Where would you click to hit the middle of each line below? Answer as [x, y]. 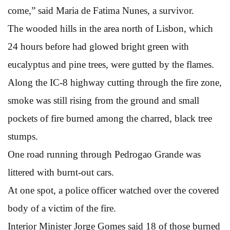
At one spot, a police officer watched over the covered [113, 190]
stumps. [23, 136]
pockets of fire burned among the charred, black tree [110, 118]
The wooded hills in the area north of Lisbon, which [110, 28]
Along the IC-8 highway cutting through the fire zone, [115, 82]
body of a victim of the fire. [62, 208]
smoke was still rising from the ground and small [103, 100]
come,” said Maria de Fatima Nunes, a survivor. [101, 10]
